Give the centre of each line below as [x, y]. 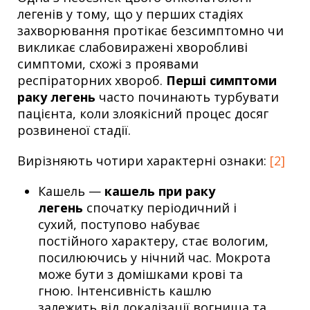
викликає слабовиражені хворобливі [133, 47]
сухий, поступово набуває [119, 224]
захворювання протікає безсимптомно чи [151, 30]
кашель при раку [160, 191]
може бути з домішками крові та [140, 274]
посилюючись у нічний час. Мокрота [154, 257]
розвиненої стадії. [74, 130]
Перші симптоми [221, 80]
